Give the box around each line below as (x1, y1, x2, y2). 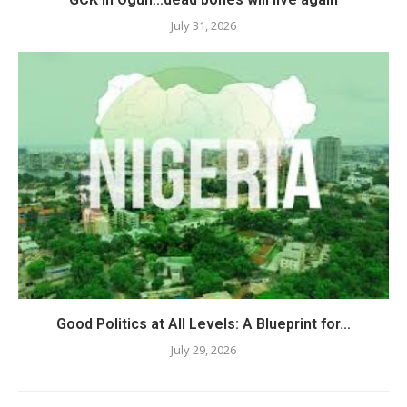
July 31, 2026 (171, 16, 236, 34)
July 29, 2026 (171, 341, 236, 358)
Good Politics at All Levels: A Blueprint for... (56, 314, 351, 333)
